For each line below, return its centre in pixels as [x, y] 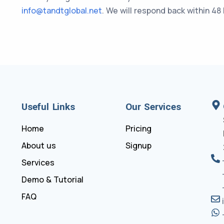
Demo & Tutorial [52, 179]
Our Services [153, 106]
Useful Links [48, 106]
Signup [138, 145]
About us [39, 145]
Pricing [138, 128]
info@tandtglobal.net [62, 10]
